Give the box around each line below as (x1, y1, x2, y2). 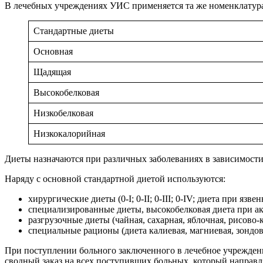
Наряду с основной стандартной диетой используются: (5, 173, 225, 184)
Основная (33, 46, 73, 56)
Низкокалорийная (33, 128, 105, 139)
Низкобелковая (33, 107, 93, 118)
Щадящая (33, 66, 71, 77)
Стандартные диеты (33, 25, 114, 36)
